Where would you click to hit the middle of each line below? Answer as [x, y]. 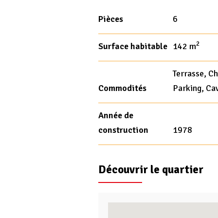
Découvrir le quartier [151, 170]
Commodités [122, 88]
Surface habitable [133, 46]
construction [123, 130]
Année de [116, 115]
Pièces [111, 19]
